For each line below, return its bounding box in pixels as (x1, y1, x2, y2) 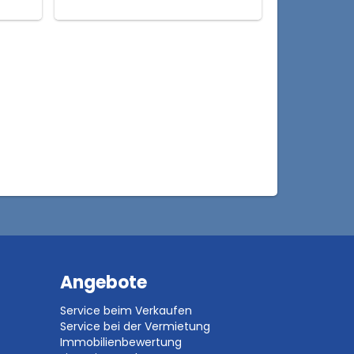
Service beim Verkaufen (59, 303, 192, 318)
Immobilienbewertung (59, 334, 182, 350)
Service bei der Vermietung (59, 318, 210, 334)
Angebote (59, 270, 147, 295)
